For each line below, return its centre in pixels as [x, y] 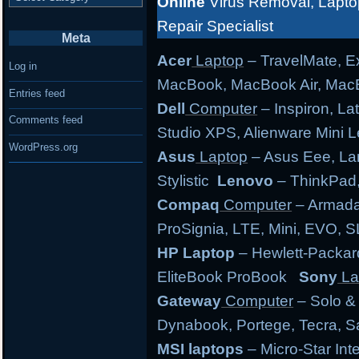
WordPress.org [44, 147]
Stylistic [188, 181]
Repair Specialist [216, 26]
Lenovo [246, 181]
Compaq [189, 205]
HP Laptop [198, 253]
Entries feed [37, 93]
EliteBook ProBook [228, 277]
